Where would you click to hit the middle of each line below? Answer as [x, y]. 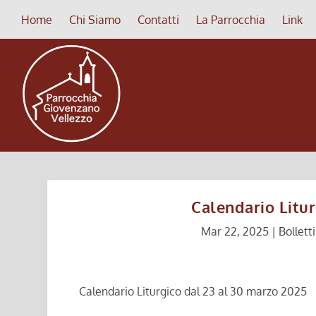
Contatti [158, 19]
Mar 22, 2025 [235, 231]
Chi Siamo [95, 19]
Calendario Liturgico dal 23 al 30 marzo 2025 [193, 291]
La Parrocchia [231, 19]
